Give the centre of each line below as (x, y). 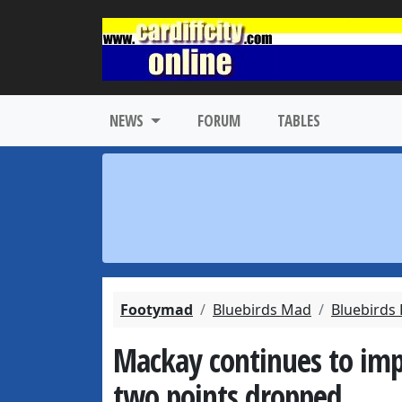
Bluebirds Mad (262, 310)
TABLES (298, 121)
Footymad (157, 310)
